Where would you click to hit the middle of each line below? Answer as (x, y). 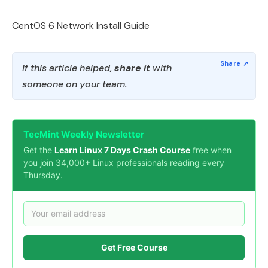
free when (211, 150)
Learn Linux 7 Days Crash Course (122, 150)
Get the (39, 150)
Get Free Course (134, 248)
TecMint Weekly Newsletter (84, 134)
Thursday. (43, 175)
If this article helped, (68, 68)
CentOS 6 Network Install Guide (81, 25)
